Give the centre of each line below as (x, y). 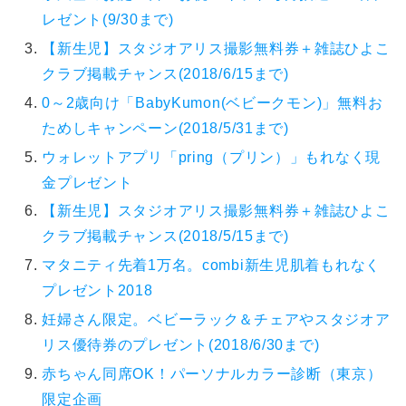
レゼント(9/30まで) (108, 19)
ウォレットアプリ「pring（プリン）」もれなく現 (212, 157)
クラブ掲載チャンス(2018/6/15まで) (165, 73)
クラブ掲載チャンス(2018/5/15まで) (165, 237)
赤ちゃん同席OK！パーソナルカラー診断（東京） (212, 374)
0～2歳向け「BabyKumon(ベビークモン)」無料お (213, 102)
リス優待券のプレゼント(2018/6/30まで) (181, 345)
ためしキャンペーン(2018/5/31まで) (165, 128)
